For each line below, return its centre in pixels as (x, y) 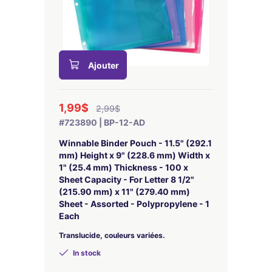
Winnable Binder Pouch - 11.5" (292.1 (135, 143)
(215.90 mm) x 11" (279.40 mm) (124, 192)
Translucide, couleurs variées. (112, 235)
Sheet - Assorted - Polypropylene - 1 (134, 204)
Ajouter (104, 65)
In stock (86, 253)
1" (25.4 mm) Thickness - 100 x (124, 167)
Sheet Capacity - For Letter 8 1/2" (127, 179)
